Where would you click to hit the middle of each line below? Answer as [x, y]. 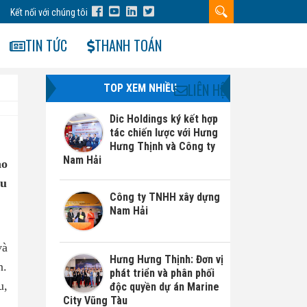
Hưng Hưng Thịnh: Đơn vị [166, 259]
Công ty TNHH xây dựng [164, 197]
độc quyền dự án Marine [164, 286]
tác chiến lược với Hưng [163, 133]
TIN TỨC [46, 45]
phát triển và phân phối [162, 273]
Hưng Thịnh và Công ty [162, 146]
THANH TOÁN [128, 45]
